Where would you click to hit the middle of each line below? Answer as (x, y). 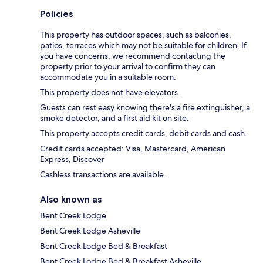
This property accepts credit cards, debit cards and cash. (144, 134)
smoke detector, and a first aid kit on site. (114, 118)
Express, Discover (72, 159)
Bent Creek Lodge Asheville (90, 231)
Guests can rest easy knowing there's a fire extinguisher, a (145, 108)
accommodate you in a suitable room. (108, 77)
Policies (56, 14)
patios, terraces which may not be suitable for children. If (143, 45)
